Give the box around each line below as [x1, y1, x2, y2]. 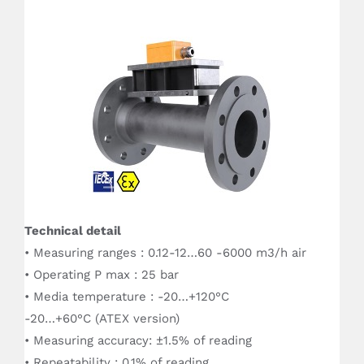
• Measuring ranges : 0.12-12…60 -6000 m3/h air [24, 245, 306, 261]
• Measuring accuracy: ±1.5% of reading [24, 333, 252, 349]
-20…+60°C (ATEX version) [24, 311, 180, 327]
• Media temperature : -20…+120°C [24, 289, 229, 305]
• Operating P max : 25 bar [24, 267, 179, 283]
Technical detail [24, 223, 121, 239]
